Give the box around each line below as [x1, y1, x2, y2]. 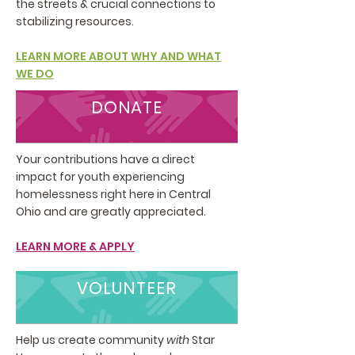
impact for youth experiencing [16, 169, 185, 185]
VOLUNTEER [77, 277, 177, 300]
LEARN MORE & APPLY [16, 239, 135, 254]
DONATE [90, 96, 163, 119]
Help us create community [16, 332, 166, 348]
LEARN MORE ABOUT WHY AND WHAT [16, 48, 221, 64]
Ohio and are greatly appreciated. [16, 204, 206, 219]
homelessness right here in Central [16, 186, 211, 202]
